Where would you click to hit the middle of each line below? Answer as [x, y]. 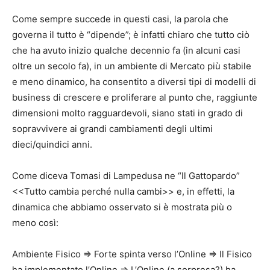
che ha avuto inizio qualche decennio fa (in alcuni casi [126, 50]
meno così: [35, 222]
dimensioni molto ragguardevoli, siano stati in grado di [127, 113]
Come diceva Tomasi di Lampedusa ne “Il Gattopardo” [126, 175]
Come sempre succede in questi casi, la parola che [120, 19]
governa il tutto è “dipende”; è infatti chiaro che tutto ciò [131, 34]
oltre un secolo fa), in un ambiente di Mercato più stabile [132, 66]
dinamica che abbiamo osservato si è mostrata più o [122, 207]
